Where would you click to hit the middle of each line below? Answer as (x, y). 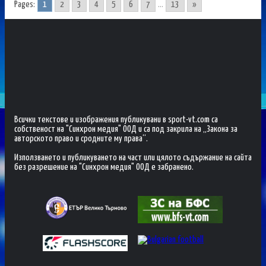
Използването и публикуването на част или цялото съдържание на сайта (133, 157)
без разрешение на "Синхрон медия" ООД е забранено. (104, 167)
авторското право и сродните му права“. (81, 138)
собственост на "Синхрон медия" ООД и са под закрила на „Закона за (126, 129)
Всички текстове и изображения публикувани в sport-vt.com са (116, 119)
